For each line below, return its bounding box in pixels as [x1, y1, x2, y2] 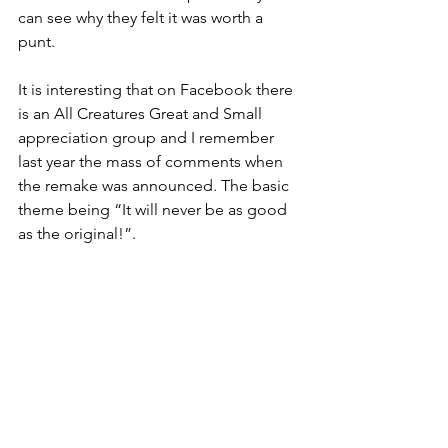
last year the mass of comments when [18, 152, 287, 172]
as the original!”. [18, 224, 136, 244]
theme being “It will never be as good [18, 200, 291, 220]
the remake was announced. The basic [18, 176, 293, 196]
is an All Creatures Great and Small [18, 104, 266, 124]
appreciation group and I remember [18, 128, 278, 148]
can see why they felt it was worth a [18, 8, 267, 28]
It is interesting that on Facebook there [18, 80, 297, 100]
